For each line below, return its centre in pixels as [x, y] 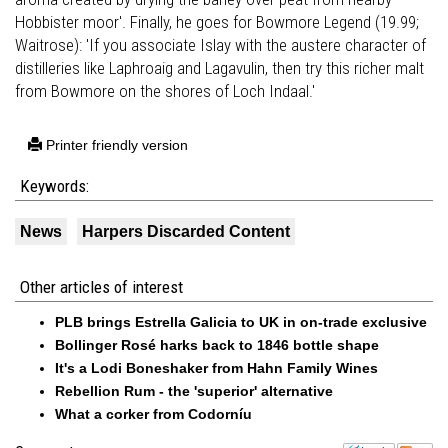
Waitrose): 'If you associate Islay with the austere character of [220, 45]
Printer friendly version [115, 145]
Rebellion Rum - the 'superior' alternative [194, 391]
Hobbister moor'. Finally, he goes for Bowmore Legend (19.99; [217, 22]
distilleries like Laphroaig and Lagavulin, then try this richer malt [219, 68]
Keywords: [54, 186]
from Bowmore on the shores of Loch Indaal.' [165, 91]
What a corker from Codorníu [153, 414]
